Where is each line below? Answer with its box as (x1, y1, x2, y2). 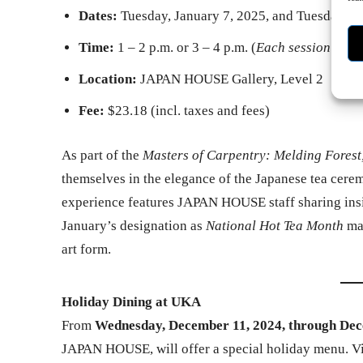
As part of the (62, 147, 143, 163)
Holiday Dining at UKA (62, 294, 201, 310)
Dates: (79, 7, 117, 23)
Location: (79, 70, 137, 87)
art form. (62, 241, 111, 257)
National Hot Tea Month (206, 217, 344, 233)
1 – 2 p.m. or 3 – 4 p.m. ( (114, 39, 256, 55)
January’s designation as (62, 217, 206, 233)
